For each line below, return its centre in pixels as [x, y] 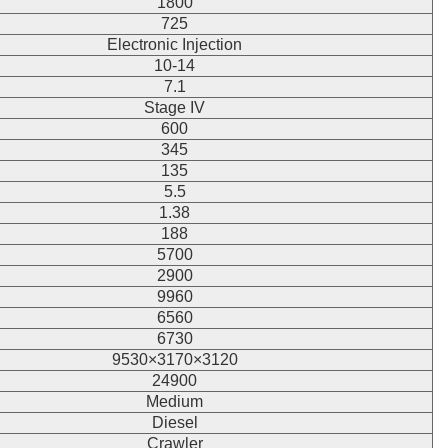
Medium [174, 402]
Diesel [174, 423]
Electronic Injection [174, 45]
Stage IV [174, 108]
